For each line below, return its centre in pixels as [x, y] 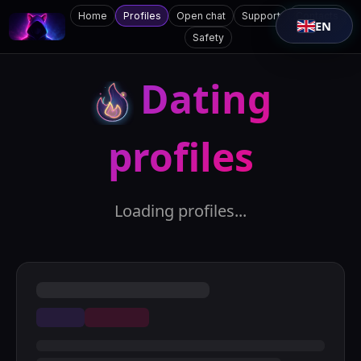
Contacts [317, 15]
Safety [209, 37]
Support [261, 15]
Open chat [201, 15]
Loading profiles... [180, 211]
